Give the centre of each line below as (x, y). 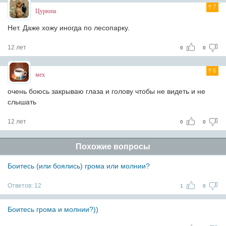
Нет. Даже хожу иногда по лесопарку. (69, 28)
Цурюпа (46, 11)
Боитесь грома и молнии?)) (53, 209)
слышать (22, 102)
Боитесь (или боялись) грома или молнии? (79, 166)
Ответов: (21, 186)
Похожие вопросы (113, 147)
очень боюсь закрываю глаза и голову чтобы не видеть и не (106, 91)
